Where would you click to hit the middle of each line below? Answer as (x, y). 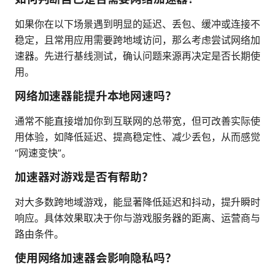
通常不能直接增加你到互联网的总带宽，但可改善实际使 (137, 121)
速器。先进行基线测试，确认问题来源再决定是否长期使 (137, 56)
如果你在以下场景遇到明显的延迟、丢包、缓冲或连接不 (137, 24)
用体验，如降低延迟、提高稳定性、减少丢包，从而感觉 (137, 137)
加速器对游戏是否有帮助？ (84, 177)
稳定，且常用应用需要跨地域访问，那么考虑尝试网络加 (137, 40)
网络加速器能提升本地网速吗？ (96, 96)
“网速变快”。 (43, 153)
